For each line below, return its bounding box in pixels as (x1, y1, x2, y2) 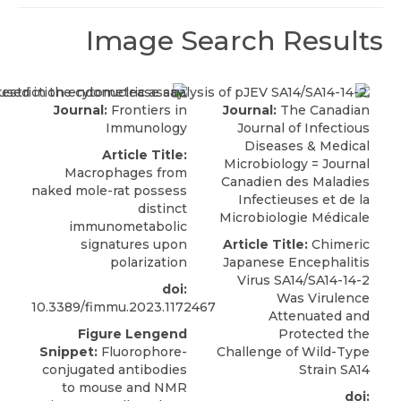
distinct (138, 200, 187, 218)
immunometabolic (69, 218, 187, 235)
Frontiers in (107, 102, 187, 119)
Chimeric (308, 236, 370, 253)
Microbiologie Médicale (219, 209, 370, 226)
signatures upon (81, 236, 187, 253)
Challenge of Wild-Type (217, 344, 370, 361)
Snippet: (39, 344, 98, 361)
